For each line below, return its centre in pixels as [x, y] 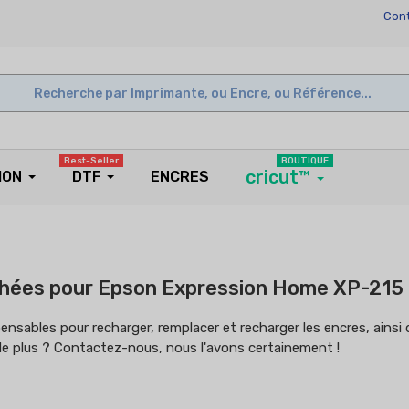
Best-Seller [91, 161]
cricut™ [278, 177]
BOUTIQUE [305, 161]
